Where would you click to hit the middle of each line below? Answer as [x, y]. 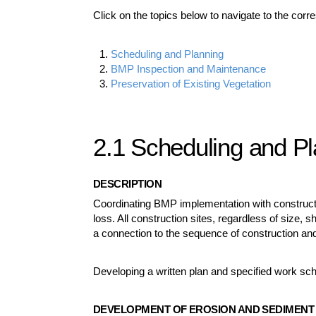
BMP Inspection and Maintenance [189, 68]
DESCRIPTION [128, 183]
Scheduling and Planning [168, 54]
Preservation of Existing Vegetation [191, 83]
